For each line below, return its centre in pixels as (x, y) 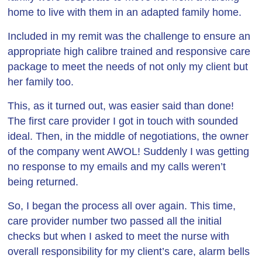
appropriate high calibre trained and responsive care (129, 51)
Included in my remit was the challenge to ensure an (129, 36)
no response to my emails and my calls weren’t (117, 167)
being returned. (43, 182)
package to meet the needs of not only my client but (128, 67)
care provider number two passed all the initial (115, 221)
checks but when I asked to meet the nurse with (119, 236)
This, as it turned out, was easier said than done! (121, 106)
